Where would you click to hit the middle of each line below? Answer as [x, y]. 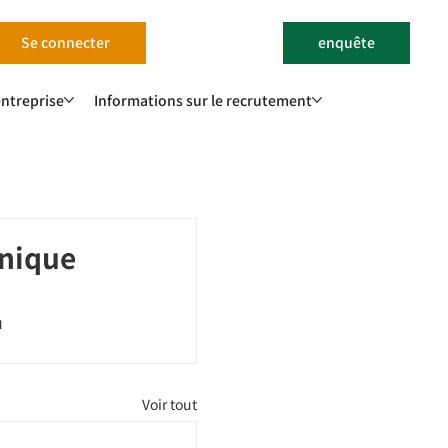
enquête [347, 42]
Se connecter [66, 42]
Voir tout [170, 403]
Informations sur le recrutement [202, 99]
